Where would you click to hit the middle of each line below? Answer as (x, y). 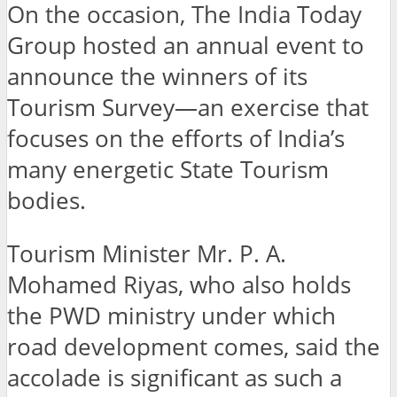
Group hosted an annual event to (186, 45)
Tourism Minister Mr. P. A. (147, 254)
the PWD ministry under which (171, 316)
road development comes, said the (194, 347)
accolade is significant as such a (175, 378)
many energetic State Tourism (168, 169)
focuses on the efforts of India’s (176, 138)
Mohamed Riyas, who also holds (179, 285)
